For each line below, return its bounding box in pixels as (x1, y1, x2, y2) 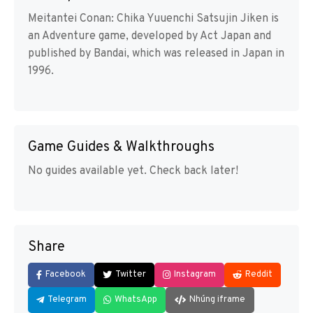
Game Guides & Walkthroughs (28, 138, 214, 157)
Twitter (115, 269, 146, 281)
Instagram (174, 269, 216, 281)
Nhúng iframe (189, 294, 245, 306)
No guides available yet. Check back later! (28, 164, 238, 179)
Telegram (48, 294, 87, 306)
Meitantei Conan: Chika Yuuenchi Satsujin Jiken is (28, 12, 279, 27)
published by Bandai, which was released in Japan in (28, 47, 284, 61)
